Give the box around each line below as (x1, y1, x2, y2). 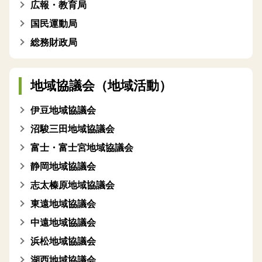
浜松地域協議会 (30, 236, 96, 246)
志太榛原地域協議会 (30, 180, 115, 190)
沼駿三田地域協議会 (30, 124, 115, 134)
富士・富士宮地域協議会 (30, 143, 133, 153)
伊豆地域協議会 (30, 105, 96, 115)
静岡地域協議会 (30, 161, 96, 171)
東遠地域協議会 (30, 199, 96, 209)
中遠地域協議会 (30, 218, 96, 227)
